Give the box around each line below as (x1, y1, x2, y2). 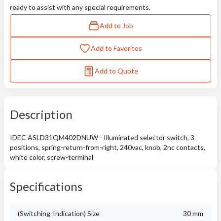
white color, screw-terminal (10, 153, 93, 161)
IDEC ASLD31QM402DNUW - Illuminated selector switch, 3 (10, 133, 194, 142)
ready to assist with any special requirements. (10, 3, 150, 11)
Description (10, 107, 73, 121)
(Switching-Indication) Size (18, 209, 100, 218)
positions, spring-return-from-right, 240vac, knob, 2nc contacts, (10, 143, 205, 151)
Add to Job (100, 21, 133, 30)
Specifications (10, 179, 82, 193)
